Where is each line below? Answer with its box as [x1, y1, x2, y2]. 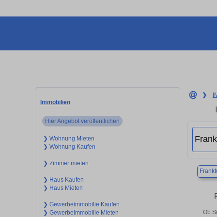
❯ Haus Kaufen [43, 176, 84, 183]
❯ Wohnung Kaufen [43, 143, 95, 150]
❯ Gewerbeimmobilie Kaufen [43, 201, 120, 208]
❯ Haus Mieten [43, 184, 83, 191]
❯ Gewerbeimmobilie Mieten [43, 209, 119, 216]
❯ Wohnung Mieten [43, 135, 94, 142]
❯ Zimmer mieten [43, 159, 89, 167]
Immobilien [40, 98, 70, 106]
